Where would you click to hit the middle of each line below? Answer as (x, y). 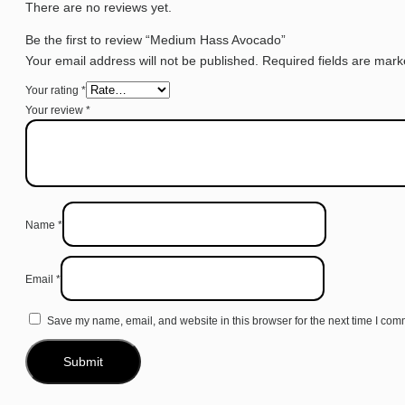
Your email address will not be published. (142, 61)
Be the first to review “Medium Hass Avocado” (155, 40)
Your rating (53, 91)
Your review (56, 111)
